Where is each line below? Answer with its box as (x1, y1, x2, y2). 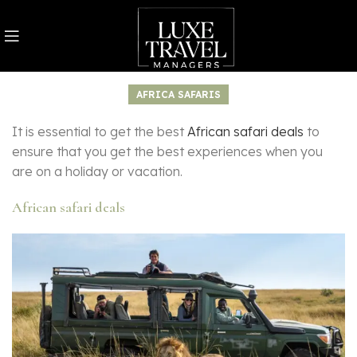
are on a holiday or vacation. (12, 163, 182, 180)
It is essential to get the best (12, 124, 187, 140)
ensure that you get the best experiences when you (12, 143, 323, 160)
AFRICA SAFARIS (136, 88, 221, 101)
